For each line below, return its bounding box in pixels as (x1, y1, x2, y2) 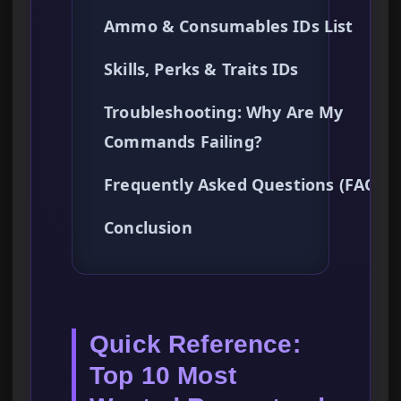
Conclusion (104, 217, 192, 239)
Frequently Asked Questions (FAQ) (104, 174, 383, 196)
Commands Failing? (104, 131, 262, 153)
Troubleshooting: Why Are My (104, 101, 344, 124)
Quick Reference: (90, 330, 301, 359)
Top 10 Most (90, 362, 236, 390)
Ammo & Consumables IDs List (104, 15, 354, 38)
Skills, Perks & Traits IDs (104, 58, 299, 81)
